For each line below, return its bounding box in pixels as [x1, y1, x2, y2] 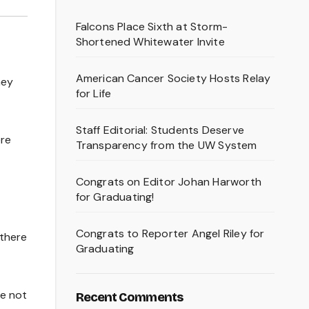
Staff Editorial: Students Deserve [75, 123, 245, 138]
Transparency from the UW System [75, 138, 257, 153]
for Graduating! [75, 190, 154, 205]
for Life [75, 86, 112, 101]
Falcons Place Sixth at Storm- [75, 19, 228, 34]
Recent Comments [75, 290, 183, 306]
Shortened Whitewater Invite [75, 34, 225, 50]
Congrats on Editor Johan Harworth [75, 175, 262, 190]
